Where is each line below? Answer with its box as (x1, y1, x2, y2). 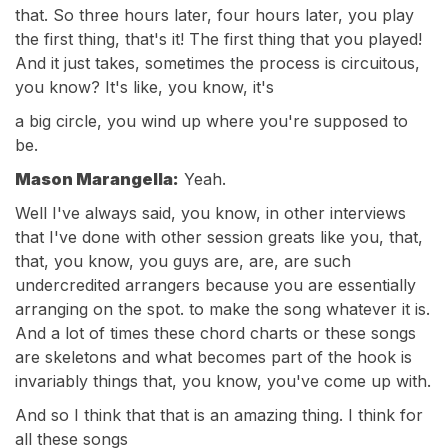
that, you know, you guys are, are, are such (15, 251, 351, 271)
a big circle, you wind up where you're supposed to (15, 111, 408, 131)
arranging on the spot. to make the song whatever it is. (15, 299, 430, 319)
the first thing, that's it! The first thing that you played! (15, 29, 422, 49)
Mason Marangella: (15, 169, 179, 189)
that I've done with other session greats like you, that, (15, 227, 423, 247)
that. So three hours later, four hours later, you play (15, 5, 414, 25)
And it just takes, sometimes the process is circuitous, (15, 53, 420, 73)
